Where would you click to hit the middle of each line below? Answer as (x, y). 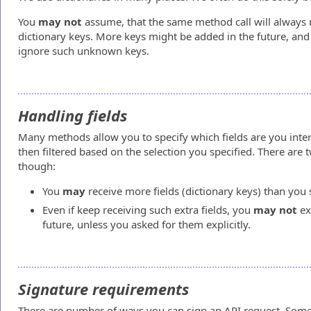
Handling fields (73, 115)
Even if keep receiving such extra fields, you (148, 210)
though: (37, 166)
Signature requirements (103, 289)
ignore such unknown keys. (84, 51)
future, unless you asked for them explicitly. (146, 224)
